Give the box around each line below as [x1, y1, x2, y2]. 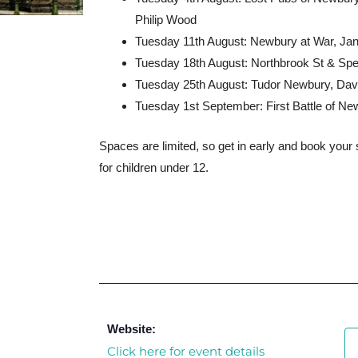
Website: [107, 322, 157, 336]
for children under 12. [99, 160, 209, 174]
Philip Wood [135, 13, 197, 27]
